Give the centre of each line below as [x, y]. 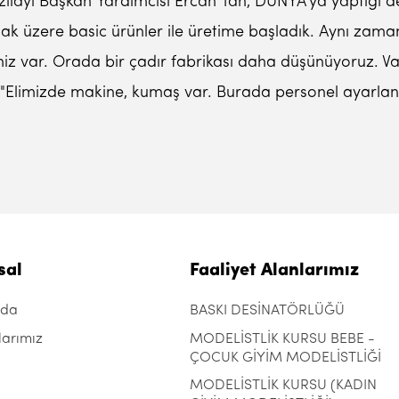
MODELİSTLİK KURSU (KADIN [283, 386]
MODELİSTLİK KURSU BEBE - [282, 339]
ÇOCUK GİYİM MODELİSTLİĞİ [285, 358]
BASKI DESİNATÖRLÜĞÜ [267, 311]
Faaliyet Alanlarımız [274, 271]
